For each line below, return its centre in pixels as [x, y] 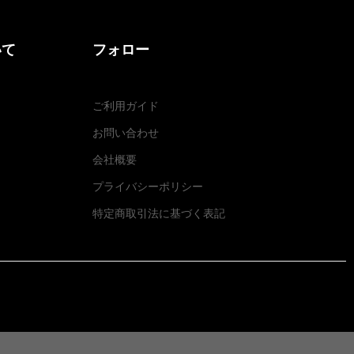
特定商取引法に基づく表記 [159, 213]
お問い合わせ [126, 132]
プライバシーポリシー [148, 186]
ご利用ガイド [126, 105]
